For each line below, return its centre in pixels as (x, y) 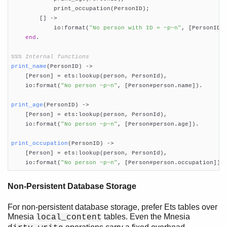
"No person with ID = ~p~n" (135, 28)
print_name (29, 66)
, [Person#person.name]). (160, 85)
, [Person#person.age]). (158, 124)
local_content (69, 217)
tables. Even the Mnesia (146, 216)
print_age (27, 105)
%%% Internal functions (50, 56)
